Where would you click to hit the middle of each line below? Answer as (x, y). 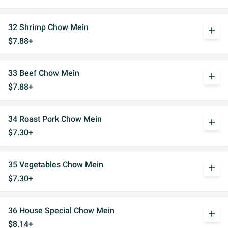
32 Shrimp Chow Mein (48, 27)
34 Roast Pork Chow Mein (55, 119)
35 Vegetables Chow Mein (56, 165)
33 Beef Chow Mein (44, 73)
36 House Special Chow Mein (61, 210)
